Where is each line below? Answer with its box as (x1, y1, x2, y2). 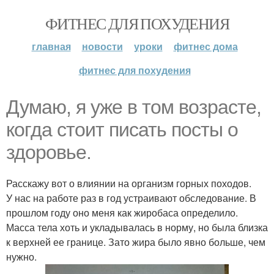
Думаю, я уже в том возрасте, (6, 96, 261, 118)
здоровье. (6, 141, 91, 163)
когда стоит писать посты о (6, 119, 238, 141)
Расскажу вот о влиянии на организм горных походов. (6, 176, 251, 190)
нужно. (6, 250, 37, 264)
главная (31, 39, 71, 53)
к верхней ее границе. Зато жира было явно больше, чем (6, 235, 265, 249)
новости (81, 39, 123, 53)
